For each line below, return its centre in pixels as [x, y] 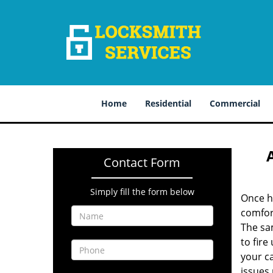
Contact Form [142, 162]
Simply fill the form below [142, 192]
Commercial [235, 103]
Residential [168, 103]
